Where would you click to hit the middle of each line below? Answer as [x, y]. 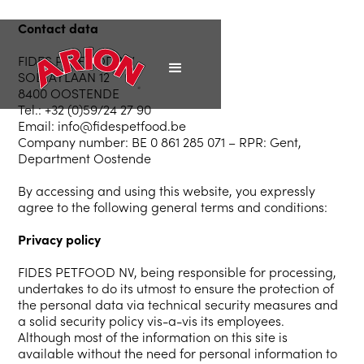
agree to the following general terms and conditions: [173, 206]
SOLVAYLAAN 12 [64, 76]
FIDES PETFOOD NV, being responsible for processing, [178, 271]
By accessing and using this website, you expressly [167, 190]
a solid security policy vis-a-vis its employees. [152, 320]
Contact [42, 28]
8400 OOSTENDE [69, 93]
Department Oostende [85, 158]
